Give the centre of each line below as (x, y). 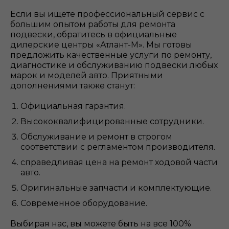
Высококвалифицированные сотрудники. (112, 121)
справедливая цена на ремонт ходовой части (119, 162)
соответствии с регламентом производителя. (118, 147)
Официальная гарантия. (73, 106)
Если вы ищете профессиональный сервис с (107, 14)
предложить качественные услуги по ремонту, (111, 55)
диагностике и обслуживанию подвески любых (114, 65)
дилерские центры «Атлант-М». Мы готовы (101, 45)
